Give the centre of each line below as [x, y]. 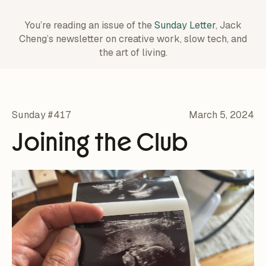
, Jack [228, 25]
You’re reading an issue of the [89, 25]
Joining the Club [100, 142]
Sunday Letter [185, 25]
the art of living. [133, 53]
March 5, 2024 [221, 115]
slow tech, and [214, 39]
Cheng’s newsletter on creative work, [100, 39]
